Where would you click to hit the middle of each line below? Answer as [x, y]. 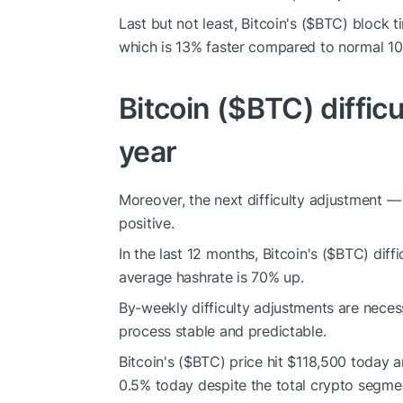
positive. [147, 223]
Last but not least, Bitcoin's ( [213, 23]
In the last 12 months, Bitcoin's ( [223, 253]
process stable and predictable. [223, 331]
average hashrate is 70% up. [211, 277]
